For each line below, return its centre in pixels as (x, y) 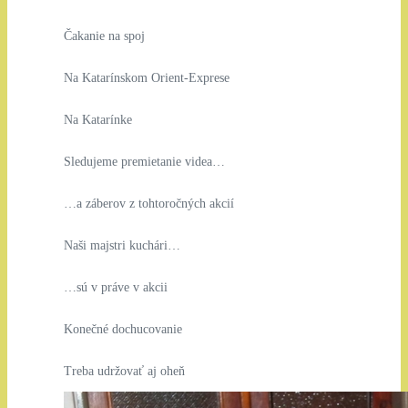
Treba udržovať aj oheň (124, 371)
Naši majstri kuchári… (122, 245)
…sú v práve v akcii (115, 287)
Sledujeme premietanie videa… (144, 161)
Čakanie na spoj (104, 36)
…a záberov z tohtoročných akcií (148, 203)
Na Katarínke (97, 119)
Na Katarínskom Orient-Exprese (146, 77)
